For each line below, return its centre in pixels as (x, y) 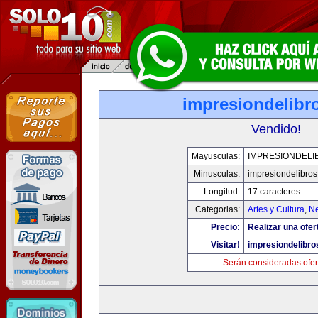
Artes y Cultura (276, 209)
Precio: (225, 227)
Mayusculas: (216, 156)
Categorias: (218, 209)
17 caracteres (274, 192)
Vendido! (276, 129)
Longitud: (222, 192)
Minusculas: (217, 174)
